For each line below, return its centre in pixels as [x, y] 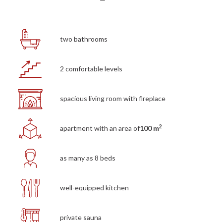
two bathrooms [83, 39]
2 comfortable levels [91, 69]
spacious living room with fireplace [112, 99]
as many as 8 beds [87, 158]
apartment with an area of [100, 128]
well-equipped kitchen [94, 188]
